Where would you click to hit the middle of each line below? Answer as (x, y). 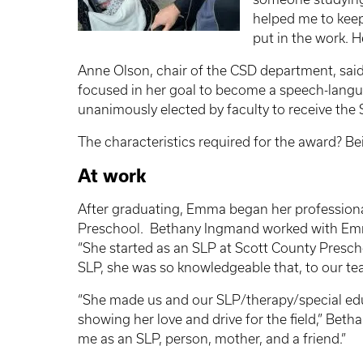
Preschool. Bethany (141, 229)
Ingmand (232, 229)
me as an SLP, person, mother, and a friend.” (212, 339)
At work (112, 175)
